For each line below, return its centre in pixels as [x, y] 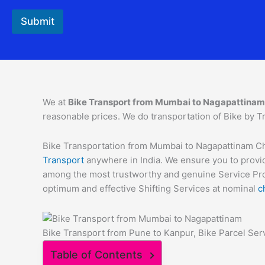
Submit [38, 21]
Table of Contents [96, 254]
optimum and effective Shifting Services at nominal [150, 189]
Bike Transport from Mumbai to [135, 102]
